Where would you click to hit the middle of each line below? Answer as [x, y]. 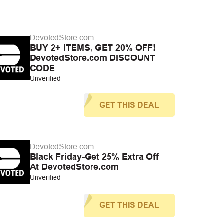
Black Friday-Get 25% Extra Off [94, 156]
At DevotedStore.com [74, 167]
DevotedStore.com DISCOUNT [92, 58]
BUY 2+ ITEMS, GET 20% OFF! [92, 48]
